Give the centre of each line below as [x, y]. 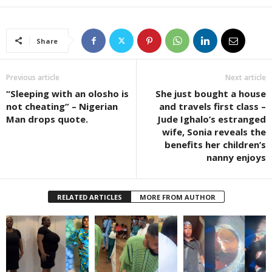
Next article [246, 77]
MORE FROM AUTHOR [177, 197]
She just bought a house [211, 93]
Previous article [33, 77]
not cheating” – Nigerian [62, 106]
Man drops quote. [47, 119]
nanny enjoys [236, 157]
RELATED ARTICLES [89, 197]
